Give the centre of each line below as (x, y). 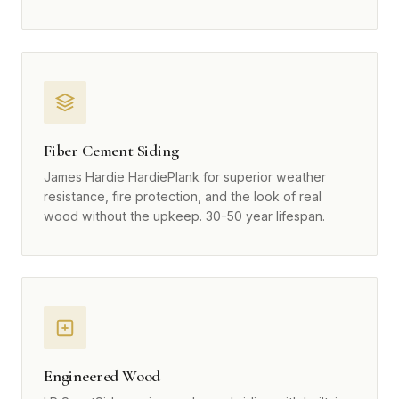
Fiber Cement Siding (111, 151)
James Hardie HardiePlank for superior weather (185, 177)
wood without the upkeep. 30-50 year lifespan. (184, 216)
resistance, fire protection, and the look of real (183, 197)
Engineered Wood (102, 376)
